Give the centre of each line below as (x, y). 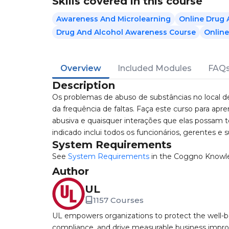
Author (71, 171)
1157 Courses (118, 200)
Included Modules (155, 68)
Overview (81, 68)
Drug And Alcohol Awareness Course (126, 32)
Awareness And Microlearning (113, 19)
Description (84, 85)
